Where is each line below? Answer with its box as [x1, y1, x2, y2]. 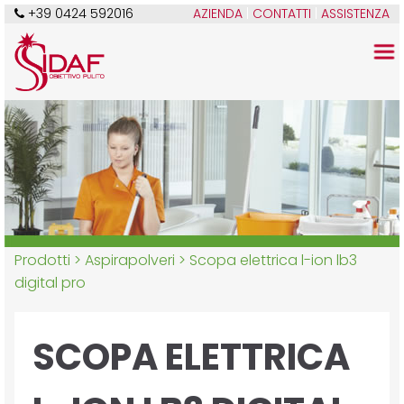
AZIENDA [193, 5, 243, 23]
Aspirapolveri [84, 250, 175, 271]
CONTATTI [252, 5, 312, 23]
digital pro [14, 272, 86, 294]
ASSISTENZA [321, 5, 390, 23]
